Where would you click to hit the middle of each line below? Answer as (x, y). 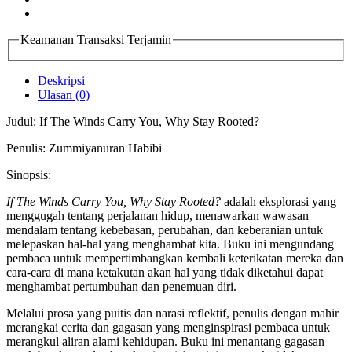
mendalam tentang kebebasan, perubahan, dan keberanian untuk (165, 229)
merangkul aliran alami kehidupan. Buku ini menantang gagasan (165, 341)
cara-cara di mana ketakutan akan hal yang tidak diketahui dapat (165, 272)
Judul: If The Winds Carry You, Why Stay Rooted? (133, 121)
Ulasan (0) (64, 94)
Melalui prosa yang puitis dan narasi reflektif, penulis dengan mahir (172, 313)
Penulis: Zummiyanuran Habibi (84, 148)
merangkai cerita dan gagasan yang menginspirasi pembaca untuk (168, 327)
